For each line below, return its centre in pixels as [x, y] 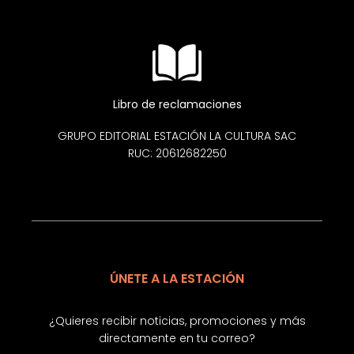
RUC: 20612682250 [177, 154]
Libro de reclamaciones [177, 105]
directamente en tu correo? [177, 339]
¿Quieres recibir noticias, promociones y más [177, 321]
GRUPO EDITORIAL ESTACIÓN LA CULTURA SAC [177, 136]
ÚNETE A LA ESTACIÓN [177, 279]
